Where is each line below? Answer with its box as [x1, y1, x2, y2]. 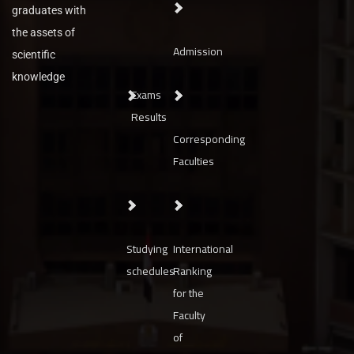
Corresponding [173, 129, 246, 149]
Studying [126, 239, 168, 259]
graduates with [12, 4, 86, 17]
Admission [173, 41, 224, 62]
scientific [12, 48, 55, 61]
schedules [126, 261, 175, 281]
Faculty [173, 305, 206, 326]
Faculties [173, 151, 215, 171]
